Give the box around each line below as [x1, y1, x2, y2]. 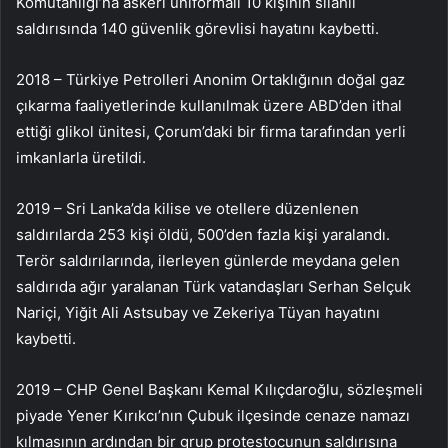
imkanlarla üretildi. [16, 147, 146, 167]
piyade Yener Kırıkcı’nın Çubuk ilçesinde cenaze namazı [16, 405, 410, 425]
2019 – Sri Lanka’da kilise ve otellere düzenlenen [16, 198, 359, 218]
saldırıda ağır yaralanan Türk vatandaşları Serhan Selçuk [16, 276, 411, 296]
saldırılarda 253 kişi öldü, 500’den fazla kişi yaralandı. [16, 224, 390, 244]
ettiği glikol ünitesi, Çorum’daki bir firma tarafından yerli [16, 121, 406, 141]
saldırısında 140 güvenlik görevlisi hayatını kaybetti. [16, 18, 379, 38]
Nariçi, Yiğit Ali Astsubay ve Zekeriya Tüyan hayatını [16, 302, 380, 322]
